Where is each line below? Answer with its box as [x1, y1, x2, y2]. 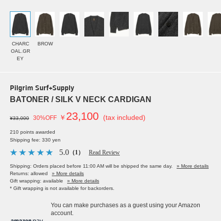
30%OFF [33, 114, 57, 122]
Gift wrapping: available [10, 178, 63, 184]
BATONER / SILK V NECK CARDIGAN [10, 95, 151, 104]
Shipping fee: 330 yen [10, 137, 61, 143]
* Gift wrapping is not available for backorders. [10, 185, 114, 191]
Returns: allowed [10, 171, 48, 177]
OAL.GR [10, 48, 30, 54]
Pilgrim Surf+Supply [10, 85, 74, 93]
